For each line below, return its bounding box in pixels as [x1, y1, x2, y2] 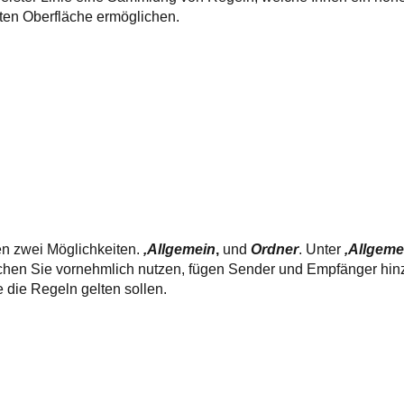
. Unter [298, 242, 345, 257]
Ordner [251, 242, 299, 257]
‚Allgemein [143, 242, 216, 257]
